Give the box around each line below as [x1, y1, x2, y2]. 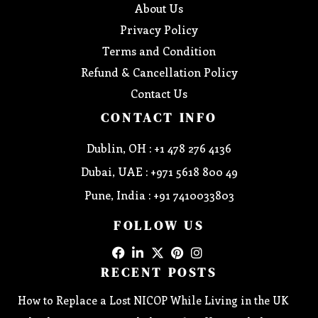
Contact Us [131, 85, 187, 101]
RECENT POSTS [101, 263, 217, 281]
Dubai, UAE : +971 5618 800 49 [80, 163, 238, 179]
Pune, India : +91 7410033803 [84, 187, 234, 202]
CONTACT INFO [100, 108, 218, 126]
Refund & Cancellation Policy [80, 64, 238, 79]
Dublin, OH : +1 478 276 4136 [87, 140, 231, 155]
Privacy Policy [120, 21, 198, 37]
